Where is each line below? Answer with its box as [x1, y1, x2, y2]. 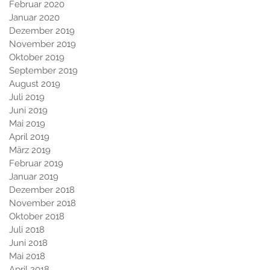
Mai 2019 [9, 118, 45, 129]
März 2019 [9, 144, 51, 155]
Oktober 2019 [9, 51, 64, 63]
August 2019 [9, 78, 60, 89]
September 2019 [9, 64, 78, 76]
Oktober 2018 [9, 210, 64, 222]
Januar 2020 [9, 11, 60, 23]
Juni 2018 [9, 237, 48, 248]
